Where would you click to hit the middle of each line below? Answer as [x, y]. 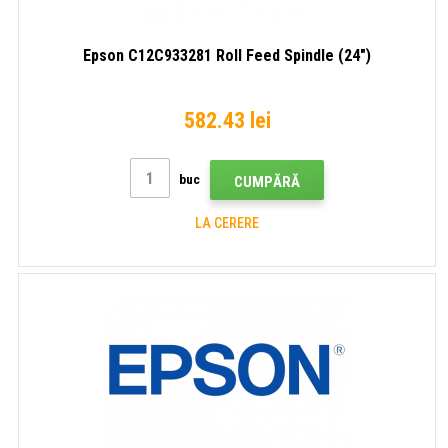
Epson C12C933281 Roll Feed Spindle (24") [227, 55]
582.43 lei [227, 120]
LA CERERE [227, 222]
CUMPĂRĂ [267, 181]
